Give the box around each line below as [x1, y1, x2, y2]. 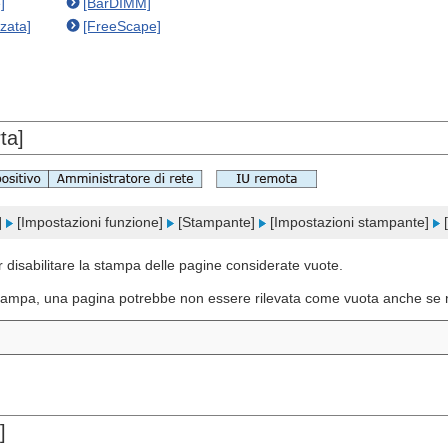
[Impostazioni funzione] [13, 214, 167, 230]
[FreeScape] [83, 18, 161, 34]
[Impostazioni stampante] [266, 214, 433, 230]
